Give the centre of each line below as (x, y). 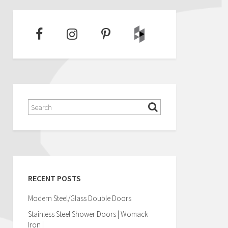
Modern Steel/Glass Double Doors (80, 198)
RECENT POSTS (54, 178)
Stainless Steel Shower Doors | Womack (88, 214)
